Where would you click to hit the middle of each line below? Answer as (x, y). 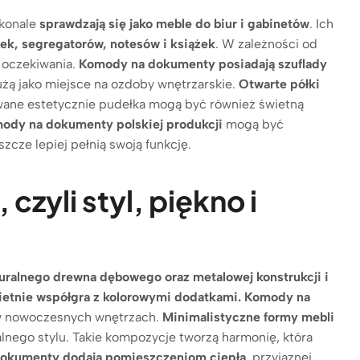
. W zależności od (267, 43)
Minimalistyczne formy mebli (249, 317)
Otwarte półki (280, 84)
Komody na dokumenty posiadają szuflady (203, 63)
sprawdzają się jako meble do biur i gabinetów (175, 23)
